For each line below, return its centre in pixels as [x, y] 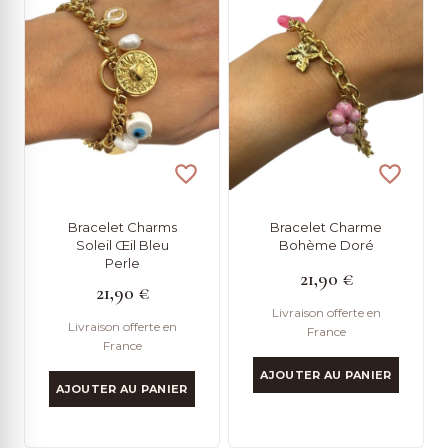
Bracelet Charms [122, 226]
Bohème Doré [326, 244]
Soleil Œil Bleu [122, 244]
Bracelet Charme [326, 226]
